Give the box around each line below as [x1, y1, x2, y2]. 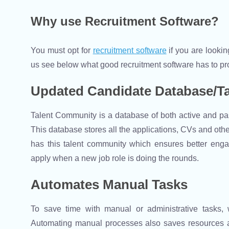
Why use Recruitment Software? [31, 14, 219, 29]
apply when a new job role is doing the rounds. [31, 154, 201, 163]
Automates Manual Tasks [31, 177, 188, 193]
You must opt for [31, 46, 93, 55]
